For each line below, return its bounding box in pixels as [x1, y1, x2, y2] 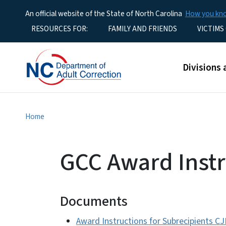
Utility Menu [6, 22, 51, 34]
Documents [60, 191, 128, 211]
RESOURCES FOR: [31, 23, 88, 34]
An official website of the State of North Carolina [25, 8, 182, 19]
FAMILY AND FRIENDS [108, 23, 177, 34]
